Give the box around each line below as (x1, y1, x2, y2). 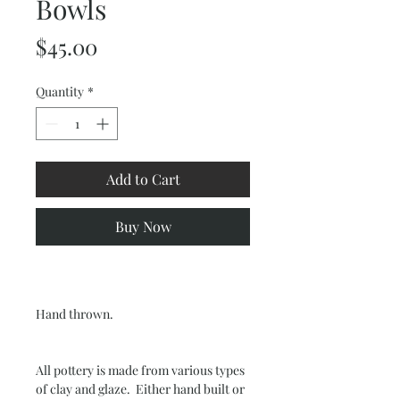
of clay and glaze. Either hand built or (36, 379, 245, 397)
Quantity (36, 82, 84, 100)
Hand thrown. (36, 304, 113, 322)
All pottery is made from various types (36, 361, 245, 379)
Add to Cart (105, 169, 180, 188)
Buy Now (114, 216, 171, 236)
